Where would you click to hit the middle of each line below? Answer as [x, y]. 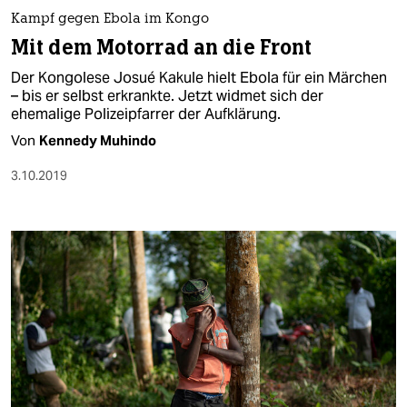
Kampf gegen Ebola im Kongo [110, 20]
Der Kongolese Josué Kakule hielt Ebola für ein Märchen [199, 78]
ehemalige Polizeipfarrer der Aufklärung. [146, 114]
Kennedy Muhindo [98, 141]
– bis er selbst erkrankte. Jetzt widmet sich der [167, 96]
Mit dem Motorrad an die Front [162, 48]
